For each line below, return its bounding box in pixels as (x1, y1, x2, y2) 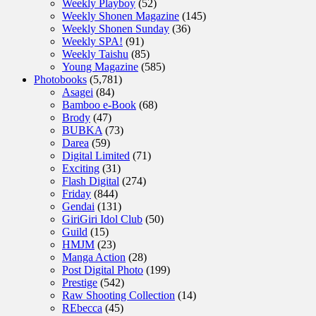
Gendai (62, 200, 95, 212)
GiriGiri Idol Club (62, 212, 142, 225)
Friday (62, 187, 91, 200)
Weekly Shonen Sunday (62, 22, 169, 35)
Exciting (62, 162, 99, 174)
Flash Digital (62, 174, 119, 187)
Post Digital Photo (62, 263, 143, 276)
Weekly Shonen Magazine (62, 9, 179, 22)
